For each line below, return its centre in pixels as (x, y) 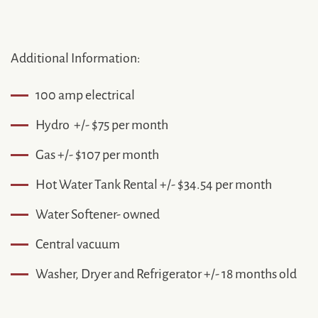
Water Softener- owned (98, 213)
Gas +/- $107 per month (97, 153)
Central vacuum (78, 243)
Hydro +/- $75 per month (102, 124)
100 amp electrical (85, 94)
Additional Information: (76, 57)
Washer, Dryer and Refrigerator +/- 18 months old (166, 273)
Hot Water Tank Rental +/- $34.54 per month (154, 183)
